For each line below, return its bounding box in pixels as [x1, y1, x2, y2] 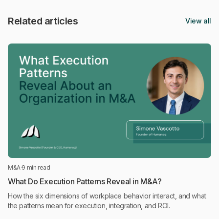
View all [185, 17, 211, 25]
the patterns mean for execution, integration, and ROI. [8, 201, 170, 210]
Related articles [8, 15, 78, 27]
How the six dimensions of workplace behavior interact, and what [8, 192, 206, 200]
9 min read [22, 164, 50, 172]
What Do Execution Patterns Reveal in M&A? [8, 176, 162, 187]
